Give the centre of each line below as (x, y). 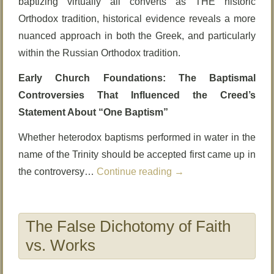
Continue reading (136, 172)
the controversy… (58, 172)
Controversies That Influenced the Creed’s (137, 95)
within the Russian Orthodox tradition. (100, 53)
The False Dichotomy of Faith (128, 226)
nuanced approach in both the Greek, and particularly (137, 36)
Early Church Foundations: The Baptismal (137, 78)
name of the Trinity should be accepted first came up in (137, 154)
